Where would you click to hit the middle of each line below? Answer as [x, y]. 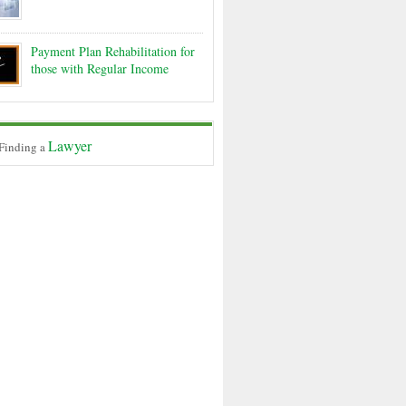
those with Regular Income [100, 68]
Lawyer [70, 145]
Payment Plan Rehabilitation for [113, 51]
